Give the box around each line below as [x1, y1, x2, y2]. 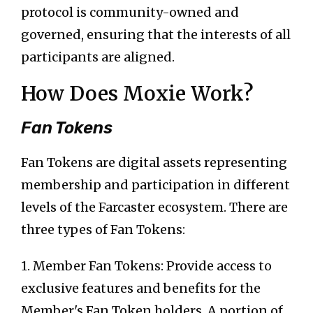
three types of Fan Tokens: [21, 221, 185, 238]
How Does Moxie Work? [21, 81, 254, 107]
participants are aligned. [21, 49, 175, 66]
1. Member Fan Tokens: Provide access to [21, 258, 272, 275]
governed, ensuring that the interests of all [21, 27, 291, 43]
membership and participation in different [21, 177, 290, 194]
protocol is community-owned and [21, 4, 239, 21]
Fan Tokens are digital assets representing [21, 154, 287, 171]
